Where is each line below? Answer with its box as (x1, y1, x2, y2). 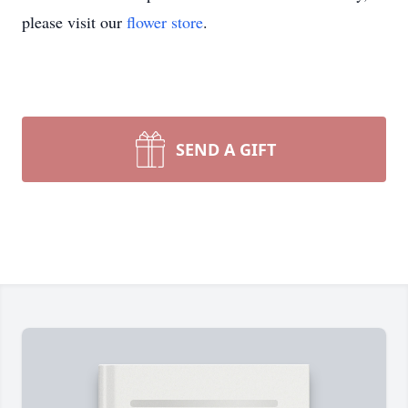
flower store (127, 11, 203, 33)
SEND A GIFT (176, 138, 276, 160)
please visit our (22, 11, 127, 33)
